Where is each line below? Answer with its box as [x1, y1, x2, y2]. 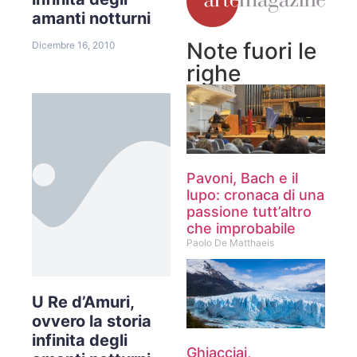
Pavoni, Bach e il [186, 169, 298, 186]
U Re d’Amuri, [32, 292, 135, 312]
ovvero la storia [32, 311, 151, 331]
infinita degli [32, 330, 127, 350]
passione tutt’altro [186, 202, 312, 220]
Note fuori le [186, 37, 316, 65]
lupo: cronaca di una [186, 186, 324, 203]
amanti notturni [32, 8, 151, 28]
